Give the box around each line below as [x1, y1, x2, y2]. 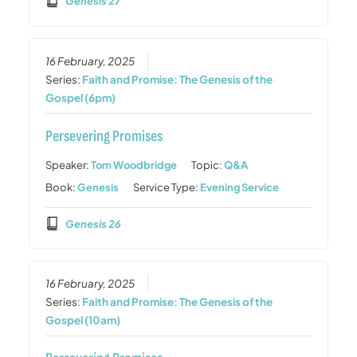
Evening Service [200, 180, 280, 194]
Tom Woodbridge [91, 158, 178, 171]
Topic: [191, 158, 225, 171]
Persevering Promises [45, 126, 163, 146]
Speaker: [45, 158, 92, 171]
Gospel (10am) [45, 313, 121, 327]
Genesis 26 [65, 217, 121, 230]
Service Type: [133, 180, 201, 194]
